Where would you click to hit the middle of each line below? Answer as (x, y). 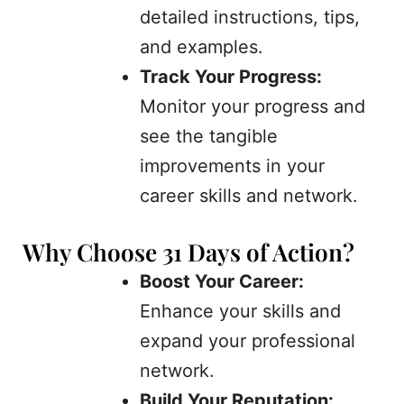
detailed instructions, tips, (250, 18)
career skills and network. (249, 196)
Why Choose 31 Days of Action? (188, 252)
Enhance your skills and (240, 312)
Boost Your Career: (222, 282)
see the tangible (209, 137)
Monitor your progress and (252, 107)
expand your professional (248, 341)
